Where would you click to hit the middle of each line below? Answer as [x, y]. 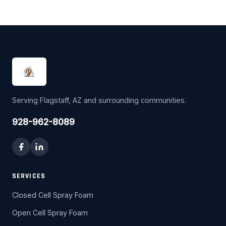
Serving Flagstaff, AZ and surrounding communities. [99, 100]
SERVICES [29, 176]
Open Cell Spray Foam [50, 212]
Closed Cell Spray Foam [53, 195]
